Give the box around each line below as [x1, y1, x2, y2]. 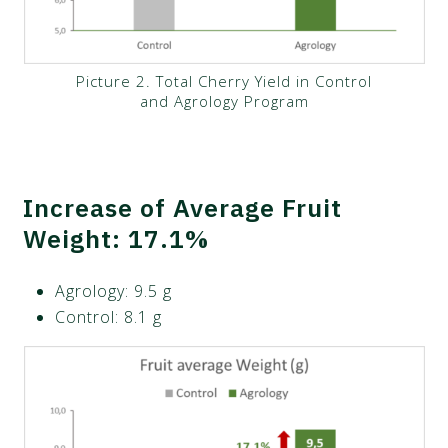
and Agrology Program [139, 91, 309, 112]
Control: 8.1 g [55, 306, 163, 329]
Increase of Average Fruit [23, 191, 343, 225]
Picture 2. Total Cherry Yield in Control [76, 71, 372, 92]
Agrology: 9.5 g [55, 280, 173, 303]
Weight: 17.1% [23, 222, 210, 256]
